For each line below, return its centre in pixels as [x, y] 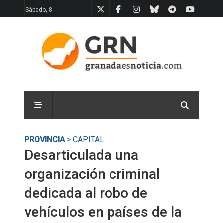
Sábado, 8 [39, 10]
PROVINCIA [45, 140]
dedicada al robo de [86, 193]
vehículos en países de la [103, 212]
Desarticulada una [81, 155]
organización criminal [92, 174]
